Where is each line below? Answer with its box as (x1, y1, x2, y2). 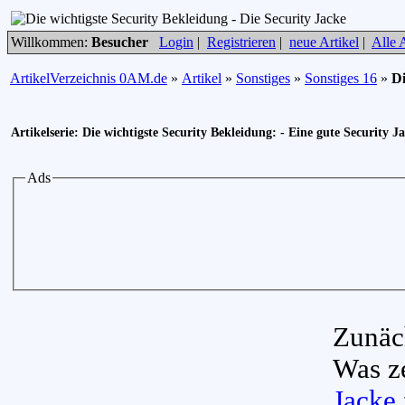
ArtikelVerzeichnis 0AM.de (10, 71, 167, 86)
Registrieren (207, 34, 276, 50)
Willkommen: (11, 34, 91, 50)
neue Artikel (289, 34, 359, 50)
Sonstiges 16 (305, 71, 377, 86)
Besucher (91, 34, 148, 50)
